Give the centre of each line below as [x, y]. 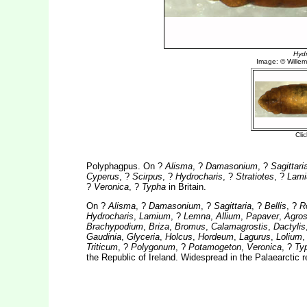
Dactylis [289, 226]
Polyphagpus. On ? [125, 166]
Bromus [190, 226]
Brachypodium [114, 226]
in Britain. [186, 187]
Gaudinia [103, 237]
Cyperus [102, 176]
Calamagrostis [239, 226]
